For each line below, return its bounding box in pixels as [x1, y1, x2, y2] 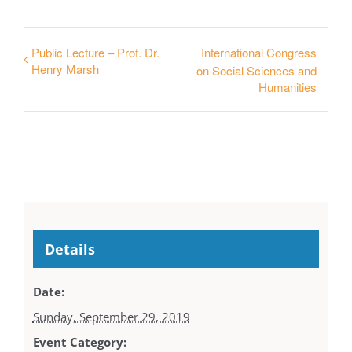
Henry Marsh [31, 60, 99, 78]
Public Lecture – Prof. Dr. [31, 44, 159, 61]
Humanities [258, 79, 317, 96]
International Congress [201, 44, 317, 61]
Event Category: [32, 334, 126, 350]
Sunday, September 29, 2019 [32, 309, 190, 325]
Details [44, 240, 95, 259]
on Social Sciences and [196, 62, 317, 79]
